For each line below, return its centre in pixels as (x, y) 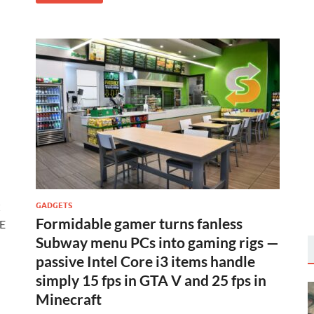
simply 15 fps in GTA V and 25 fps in (151, 280)
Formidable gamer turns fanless (139, 223)
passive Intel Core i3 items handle (145, 261)
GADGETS (54, 205)
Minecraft (69, 299)
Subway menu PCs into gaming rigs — (157, 242)
